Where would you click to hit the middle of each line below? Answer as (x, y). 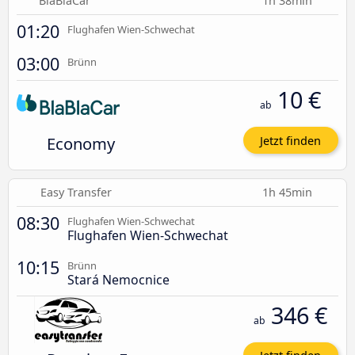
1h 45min (289, 192)
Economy (80, 144)
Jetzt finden (291, 140)
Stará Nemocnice (118, 279)
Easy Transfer (76, 192)
